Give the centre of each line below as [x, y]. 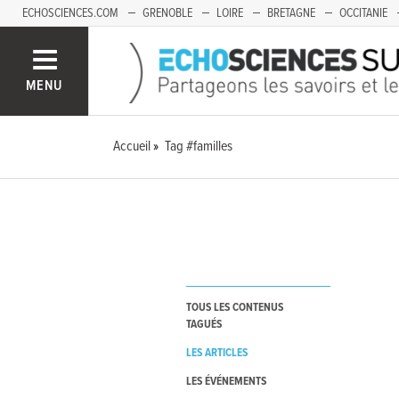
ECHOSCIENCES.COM [70, 13]
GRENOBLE [167, 13]
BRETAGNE [291, 13]
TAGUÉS [204, 325]
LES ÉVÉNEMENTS [226, 382]
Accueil [132, 147]
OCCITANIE [363, 13]
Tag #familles [199, 147]
